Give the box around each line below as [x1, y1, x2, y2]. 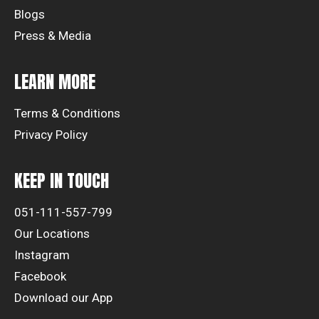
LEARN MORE [14, 69, 95, 95]
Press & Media [14, 28, 91, 43]
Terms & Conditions [14, 106, 120, 120]
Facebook [14, 269, 66, 283]
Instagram [14, 248, 70, 262]
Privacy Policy [14, 127, 88, 142]
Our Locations [14, 226, 90, 241]
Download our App [14, 291, 113, 305]
